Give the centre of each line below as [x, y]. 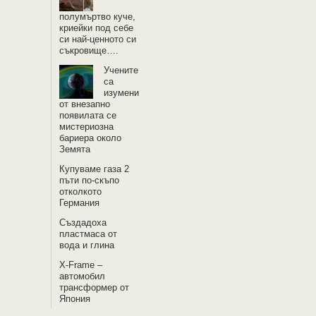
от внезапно [85, 104]
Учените [121, 70]
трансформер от [95, 287]
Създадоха [83, 223]
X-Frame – [81, 265]
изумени [122, 93]
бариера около [91, 138]
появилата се [88, 115]
